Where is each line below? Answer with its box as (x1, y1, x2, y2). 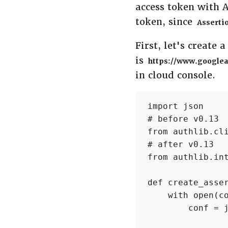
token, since (135, 16, 195, 27)
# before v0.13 (148, 113, 219, 124)
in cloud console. (135, 69, 215, 81)
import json (148, 101, 204, 111)
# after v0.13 (148, 139, 214, 149)
